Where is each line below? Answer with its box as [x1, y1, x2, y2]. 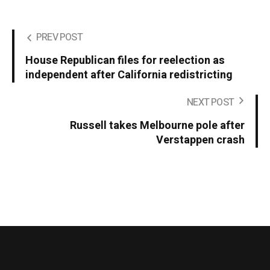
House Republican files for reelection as [25, 52, 225, 69]
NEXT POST [187, 95, 234, 110]
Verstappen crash [156, 132, 245, 149]
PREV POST [36, 30, 83, 45]
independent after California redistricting [25, 67, 233, 84]
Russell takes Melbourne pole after [70, 118, 245, 134]
